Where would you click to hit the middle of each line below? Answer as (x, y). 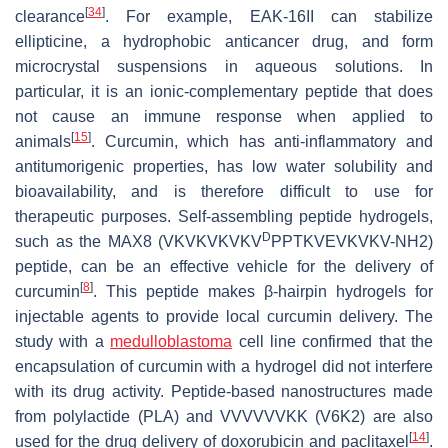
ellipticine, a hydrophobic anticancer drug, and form (224, 42)
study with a (63, 342)
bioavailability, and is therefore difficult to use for (224, 192)
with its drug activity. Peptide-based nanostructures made (224, 392)
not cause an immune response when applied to (224, 117)
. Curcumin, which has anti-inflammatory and (262, 142)
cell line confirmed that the (332, 342)
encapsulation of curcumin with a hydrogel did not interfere (224, 367)
